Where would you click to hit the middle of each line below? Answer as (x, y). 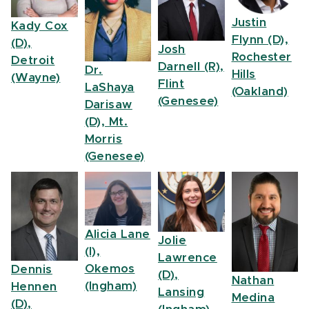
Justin (249, 23)
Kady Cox (40, 26)
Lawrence (188, 257)
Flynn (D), (260, 40)
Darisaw (108, 105)
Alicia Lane (117, 235)
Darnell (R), (191, 66)
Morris (103, 139)
